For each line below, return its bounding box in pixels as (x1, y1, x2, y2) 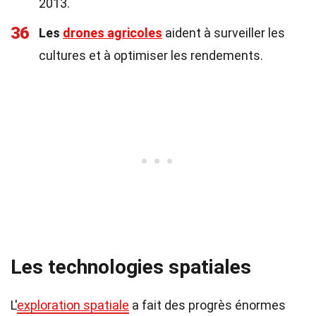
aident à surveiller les (162, 25, 285, 40)
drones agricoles (63, 25, 162, 40)
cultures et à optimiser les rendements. (39, 48, 263, 63)
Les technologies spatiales (11, 255, 251, 279)
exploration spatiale (17, 298, 129, 312)
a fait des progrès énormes (129, 298, 286, 312)
